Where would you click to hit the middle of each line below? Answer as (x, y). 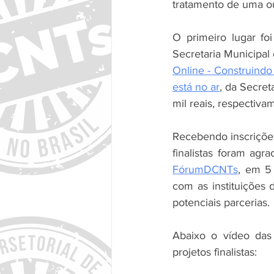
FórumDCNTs (205, 169)
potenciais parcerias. (221, 202)
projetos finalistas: (215, 252)
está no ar (196, 87)
